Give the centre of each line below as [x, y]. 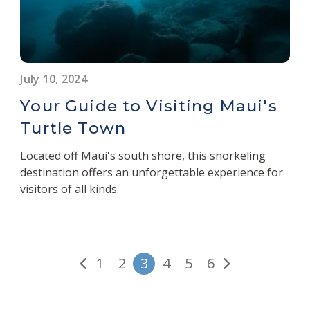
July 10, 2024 [54, 79]
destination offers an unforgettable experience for [152, 172]
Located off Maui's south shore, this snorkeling [143, 155]
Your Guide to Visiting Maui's [149, 106]
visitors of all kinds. [70, 189]
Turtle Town [73, 128]
